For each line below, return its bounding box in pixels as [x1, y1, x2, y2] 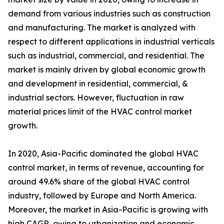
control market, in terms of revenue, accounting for [8, 162, 204, 173]
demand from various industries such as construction [8, 8, 210, 19]
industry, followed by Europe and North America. [8, 190, 196, 201]
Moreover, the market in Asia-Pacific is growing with [8, 204, 208, 215]
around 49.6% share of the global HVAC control [8, 176, 189, 187]
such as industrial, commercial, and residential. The [8, 50, 204, 61]
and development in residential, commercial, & [8, 78, 188, 89]
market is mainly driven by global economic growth [8, 64, 205, 75]
